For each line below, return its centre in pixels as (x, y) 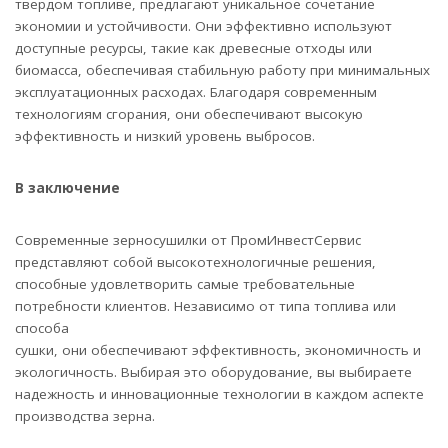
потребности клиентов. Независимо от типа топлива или (205, 305)
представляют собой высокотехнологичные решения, (195, 261)
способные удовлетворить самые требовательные (185, 283)
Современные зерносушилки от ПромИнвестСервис (188, 239)
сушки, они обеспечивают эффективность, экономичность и (218, 349)
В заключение (67, 187)
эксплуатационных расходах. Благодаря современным (196, 91)
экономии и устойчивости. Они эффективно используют (203, 25)
